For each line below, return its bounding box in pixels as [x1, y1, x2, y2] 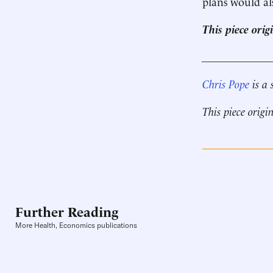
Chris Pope [202, 76, 249, 91]
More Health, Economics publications [15, 221, 137, 230]
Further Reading [15, 202, 118, 221]
